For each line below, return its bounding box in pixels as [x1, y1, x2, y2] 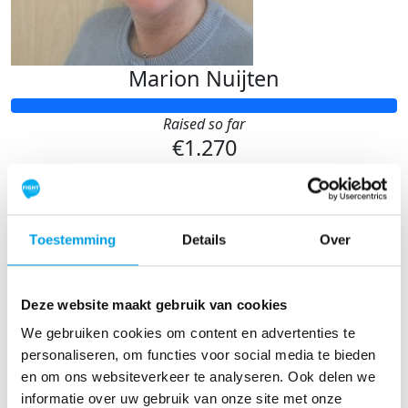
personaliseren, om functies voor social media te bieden [21, 346, 376, 362]
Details [181, 231, 227, 247]
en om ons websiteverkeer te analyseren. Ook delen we [21, 368, 375, 384]
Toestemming [29, 231, 117, 247]
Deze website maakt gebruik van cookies [21, 296, 288, 311]
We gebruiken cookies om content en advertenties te [21, 324, 355, 341]
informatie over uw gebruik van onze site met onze [21, 390, 342, 406]
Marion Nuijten [128, 64, 280, 94]
